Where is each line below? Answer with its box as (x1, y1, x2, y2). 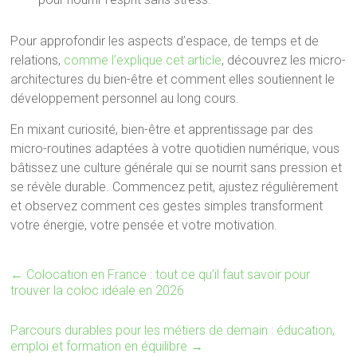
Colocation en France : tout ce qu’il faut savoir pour (23, 267, 311, 282)
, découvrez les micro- (222, 53, 347, 68)
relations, (10, 53, 65, 68)
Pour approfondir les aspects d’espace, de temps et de (10, 33, 320, 49)
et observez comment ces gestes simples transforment (10, 198, 324, 214)
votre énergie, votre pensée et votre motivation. (10, 218, 278, 233)
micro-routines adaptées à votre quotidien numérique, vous (10, 141, 340, 156)
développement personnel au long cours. (10, 91, 240, 106)
